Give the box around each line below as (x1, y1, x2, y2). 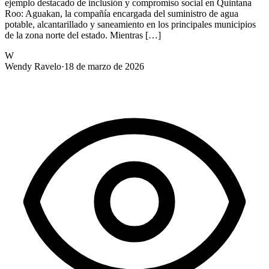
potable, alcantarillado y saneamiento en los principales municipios (5, 19, 256, 29)
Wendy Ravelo (5, 61, 61, 71)
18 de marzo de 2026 (64, 61, 144, 71)
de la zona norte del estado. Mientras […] (5, 29, 161, 40)
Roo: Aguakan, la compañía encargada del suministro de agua (5, 8, 238, 19)
